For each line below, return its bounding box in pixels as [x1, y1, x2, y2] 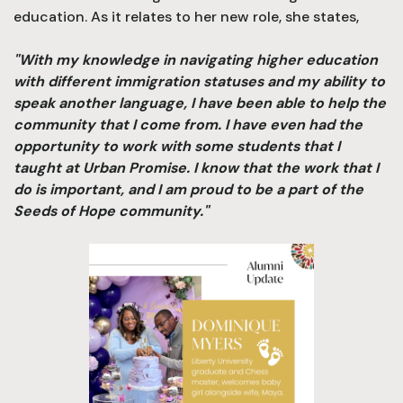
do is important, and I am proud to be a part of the [13, 179, 363, 199]
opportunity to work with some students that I [13, 136, 340, 156]
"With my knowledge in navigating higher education [13, 49, 378, 69]
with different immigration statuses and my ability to [13, 71, 385, 91]
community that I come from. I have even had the [13, 114, 363, 134]
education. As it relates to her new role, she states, [13, 6, 359, 26]
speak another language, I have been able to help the [13, 93, 386, 112]
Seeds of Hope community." [13, 201, 209, 220]
